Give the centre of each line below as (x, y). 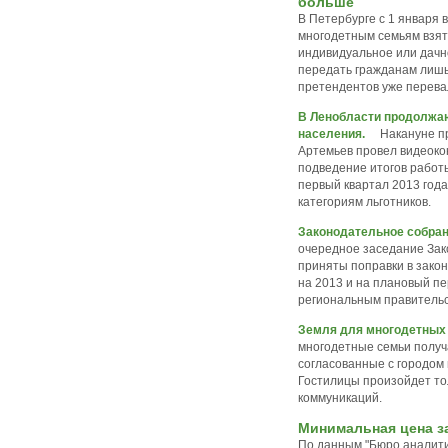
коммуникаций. (340, 398)
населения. (331, 134)
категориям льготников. (364, 202)
